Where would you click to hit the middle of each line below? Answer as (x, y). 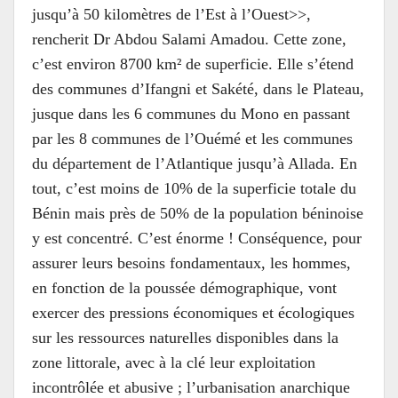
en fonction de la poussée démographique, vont (184, 288)
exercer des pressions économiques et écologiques (193, 313)
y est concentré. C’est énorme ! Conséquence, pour (197, 238)
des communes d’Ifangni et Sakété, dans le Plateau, (198, 89)
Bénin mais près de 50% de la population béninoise (198, 213)
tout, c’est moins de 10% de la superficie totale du (194, 188)
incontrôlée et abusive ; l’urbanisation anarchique (191, 387)
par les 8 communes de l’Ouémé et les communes (192, 139)
